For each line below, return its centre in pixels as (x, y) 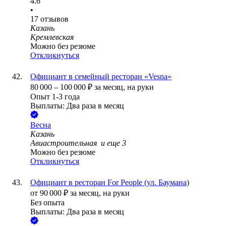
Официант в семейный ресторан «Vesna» (101, 77)
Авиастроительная (65, 143)
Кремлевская (52, 37)
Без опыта (47, 203)
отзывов (54, 19)
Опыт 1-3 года (55, 97)
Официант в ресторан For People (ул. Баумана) (110, 183)
